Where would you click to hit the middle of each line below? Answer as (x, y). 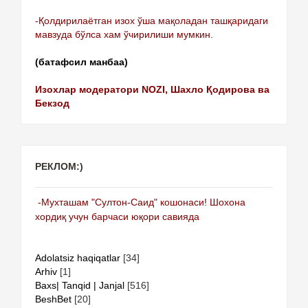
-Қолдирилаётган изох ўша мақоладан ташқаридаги (152, 20)
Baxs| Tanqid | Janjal (80, 285)
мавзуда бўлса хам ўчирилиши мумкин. (125, 34)
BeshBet (53, 299)
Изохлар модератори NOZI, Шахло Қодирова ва (152, 89)
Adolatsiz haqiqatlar (78, 257)
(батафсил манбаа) (81, 62)
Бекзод (52, 103)
